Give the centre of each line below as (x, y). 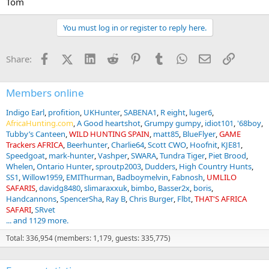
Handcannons (31, 199)
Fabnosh (187, 177)
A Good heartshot (109, 123)
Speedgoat (26, 156)
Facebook (69, 58)
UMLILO (222, 177)
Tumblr (179, 58)
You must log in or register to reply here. (134, 28)
